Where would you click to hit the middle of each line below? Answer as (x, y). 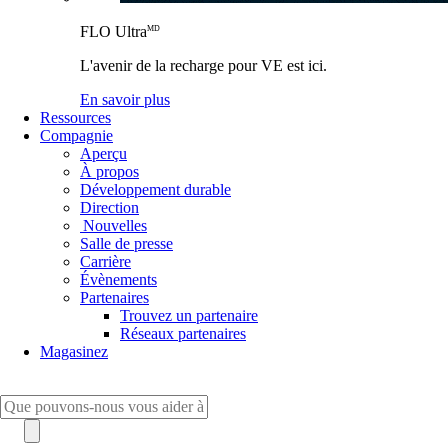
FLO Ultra (113, 31)
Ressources (75, 117)
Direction (109, 207)
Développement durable (155, 189)
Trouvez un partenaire (189, 315)
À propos (109, 171)
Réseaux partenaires (183, 333)
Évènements (118, 279)
